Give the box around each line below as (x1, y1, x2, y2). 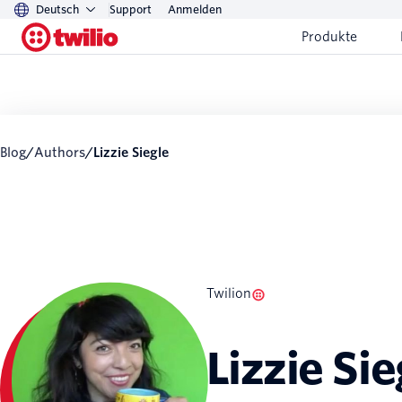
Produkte (301, 30, 357, 44)
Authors (44, 145, 86, 161)
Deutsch (36, 3, 79, 16)
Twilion (205, 286, 251, 301)
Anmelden (168, 3, 222, 16)
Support (109, 3, 152, 16)
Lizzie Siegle (100, 145, 170, 161)
